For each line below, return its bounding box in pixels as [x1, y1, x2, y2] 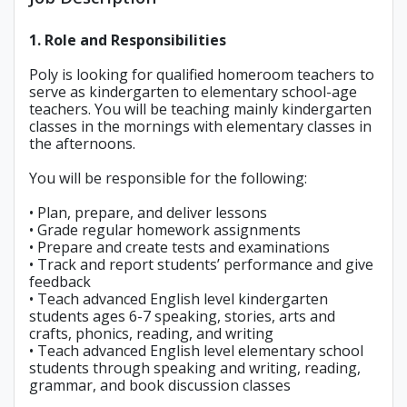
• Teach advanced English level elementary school [29, 341, 363, 361]
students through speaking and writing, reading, [29, 358, 361, 378]
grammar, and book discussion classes [29, 375, 291, 395]
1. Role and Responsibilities [29, 30, 226, 50]
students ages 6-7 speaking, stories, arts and [29, 306, 335, 326]
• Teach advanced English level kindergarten [29, 289, 328, 309]
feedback [29, 272, 91, 292]
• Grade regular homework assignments [29, 220, 301, 240]
